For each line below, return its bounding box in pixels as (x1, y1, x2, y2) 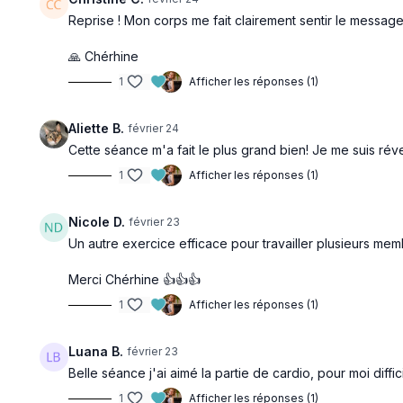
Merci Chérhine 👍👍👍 (68, 272, 201, 287)
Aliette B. (68, 121, 125, 136)
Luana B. (68, 344, 124, 359)
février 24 (128, 121, 180, 135)
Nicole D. (68, 214, 126, 229)
